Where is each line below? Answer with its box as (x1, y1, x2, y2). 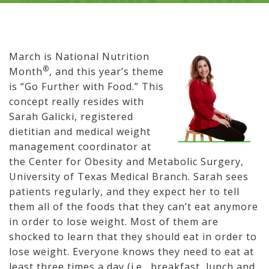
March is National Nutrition (9, 50, 150, 63)
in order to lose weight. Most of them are (9, 215, 219, 228)
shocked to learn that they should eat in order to (9, 230, 257, 243)
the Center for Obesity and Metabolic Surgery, (9, 155, 244, 168)
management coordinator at (9, 140, 151, 153)
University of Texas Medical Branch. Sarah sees (9, 170, 249, 183)
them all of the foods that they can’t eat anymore (9, 200, 258, 213)
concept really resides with (9, 95, 144, 108)
